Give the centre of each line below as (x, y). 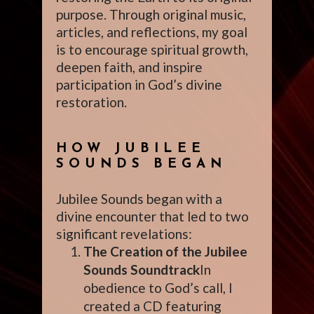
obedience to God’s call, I (158, 288)
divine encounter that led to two (152, 216)
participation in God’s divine (139, 84)
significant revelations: (124, 234)
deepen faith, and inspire (129, 67)
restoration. (91, 102)
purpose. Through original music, (151, 14)
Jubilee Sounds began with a (139, 199)
